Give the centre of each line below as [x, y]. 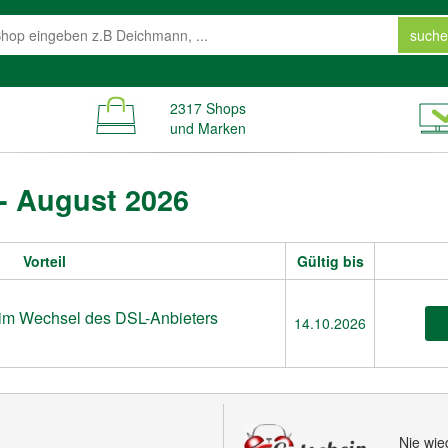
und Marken [207, 128]
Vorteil [44, 261]
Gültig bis [330, 261]
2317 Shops [207, 108]
